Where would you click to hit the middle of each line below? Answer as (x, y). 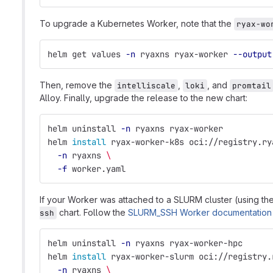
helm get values (87, 54)
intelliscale (146, 86)
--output (252, 54)
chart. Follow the (92, 212)
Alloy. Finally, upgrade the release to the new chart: (144, 98)
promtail (252, 86)
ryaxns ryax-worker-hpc (186, 243)
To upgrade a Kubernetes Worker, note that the (137, 23)
